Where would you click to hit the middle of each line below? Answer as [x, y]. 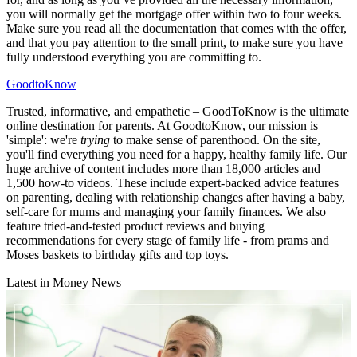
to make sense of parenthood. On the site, [215, 140]
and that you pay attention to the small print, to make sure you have [175, 43]
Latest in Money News [64, 283]
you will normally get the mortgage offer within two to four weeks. [174, 14]
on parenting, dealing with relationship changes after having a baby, [176, 198]
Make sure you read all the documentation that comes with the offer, [177, 29]
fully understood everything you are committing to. [134, 57]
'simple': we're [43, 140]
